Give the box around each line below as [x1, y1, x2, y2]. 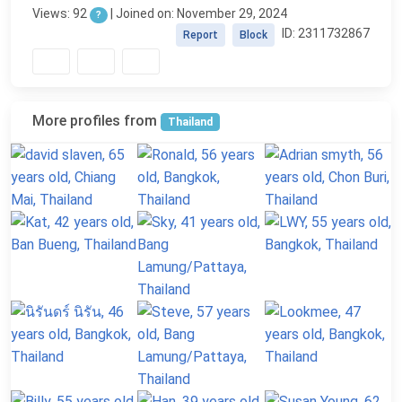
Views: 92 [32, 5, 90, 21]
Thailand [167, 115, 213, 128]
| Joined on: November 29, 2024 [107, 5, 287, 21]
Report [183, 28, 218, 41]
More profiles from [32, 111, 161, 129]
